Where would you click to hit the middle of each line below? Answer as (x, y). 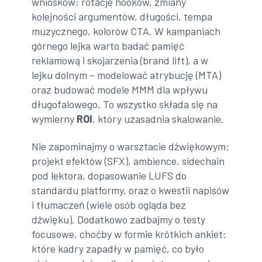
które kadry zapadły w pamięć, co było (118, 249)
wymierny (54, 118)
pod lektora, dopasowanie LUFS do (109, 176)
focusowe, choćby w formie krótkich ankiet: (129, 234)
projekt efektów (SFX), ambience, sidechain (128, 161)
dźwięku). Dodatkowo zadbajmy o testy (119, 220)
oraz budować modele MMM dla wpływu (120, 89)
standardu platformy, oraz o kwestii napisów (131, 190)
